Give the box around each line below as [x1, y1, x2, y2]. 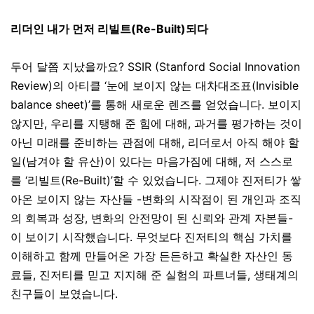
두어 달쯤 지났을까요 [11, 60, 118, 74]
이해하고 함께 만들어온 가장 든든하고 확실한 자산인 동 [11, 249, 293, 263]
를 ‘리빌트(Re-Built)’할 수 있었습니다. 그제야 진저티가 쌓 [11, 173, 301, 187]
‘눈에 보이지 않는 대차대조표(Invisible [101, 78, 299, 93]
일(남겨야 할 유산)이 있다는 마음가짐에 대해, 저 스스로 [11, 154, 293, 168]
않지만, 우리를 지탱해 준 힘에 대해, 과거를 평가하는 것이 [11, 116, 302, 130]
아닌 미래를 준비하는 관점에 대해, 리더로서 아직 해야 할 [11, 135, 299, 149]
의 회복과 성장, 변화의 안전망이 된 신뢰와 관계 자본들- [11, 211, 293, 225]
